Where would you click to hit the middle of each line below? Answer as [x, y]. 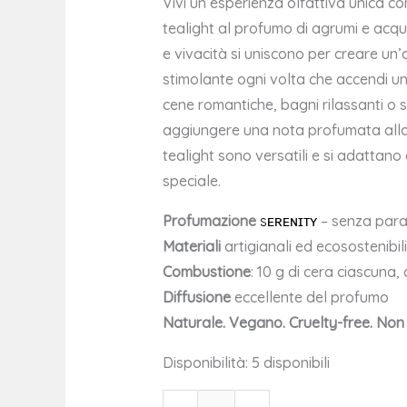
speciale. [191, 181]
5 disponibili [290, 363]
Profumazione [209, 221]
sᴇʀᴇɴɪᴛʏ [288, 221]
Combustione [206, 272]
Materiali [191, 247]
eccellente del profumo [309, 298]
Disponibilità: [205, 363]
